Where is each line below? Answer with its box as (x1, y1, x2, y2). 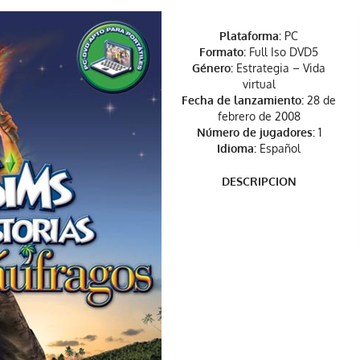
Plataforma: (219, 28, 281, 43)
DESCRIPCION (221, 174, 297, 188)
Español (256, 141, 301, 155)
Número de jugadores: (196, 125, 315, 139)
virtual (242, 76, 276, 91)
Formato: (199, 44, 246, 59)
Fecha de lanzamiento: (182, 92, 304, 107)
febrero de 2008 (217, 108, 301, 123)
